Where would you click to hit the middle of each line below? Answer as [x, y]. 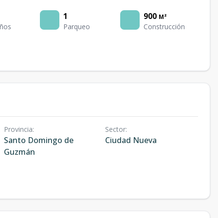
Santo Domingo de [39, 140]
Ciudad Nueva [131, 140]
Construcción [164, 27]
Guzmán [19, 152]
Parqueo [77, 27]
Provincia [18, 129]
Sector [115, 129]
